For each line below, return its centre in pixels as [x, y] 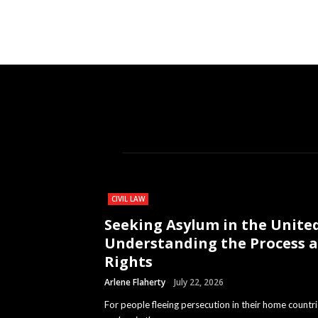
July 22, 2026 [199, 282]
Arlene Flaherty [135, 282]
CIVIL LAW [128, 199]
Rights [128, 262]
